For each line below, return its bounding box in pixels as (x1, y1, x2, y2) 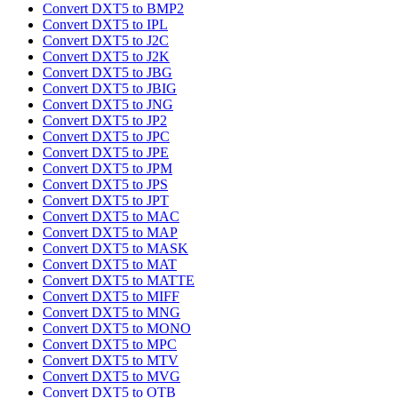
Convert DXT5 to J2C (43, 33, 169, 49)
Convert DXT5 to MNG (43, 305, 180, 321)
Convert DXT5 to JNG (43, 97, 173, 113)
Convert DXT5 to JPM (43, 161, 172, 177)
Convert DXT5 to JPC (43, 129, 170, 145)
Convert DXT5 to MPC (43, 337, 177, 353)
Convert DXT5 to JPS (43, 177, 168, 193)
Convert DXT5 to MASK (43, 241, 188, 257)
